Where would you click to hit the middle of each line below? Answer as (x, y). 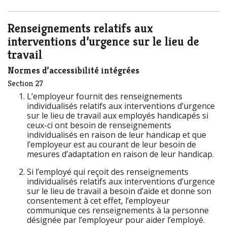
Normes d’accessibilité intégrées (73, 70)
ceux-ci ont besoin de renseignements (99, 125)
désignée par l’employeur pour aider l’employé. (116, 220)
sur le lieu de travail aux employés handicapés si (118, 116)
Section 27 (25, 83)
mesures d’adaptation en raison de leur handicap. (121, 154)
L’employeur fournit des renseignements (105, 96)
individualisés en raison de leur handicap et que (117, 135)
